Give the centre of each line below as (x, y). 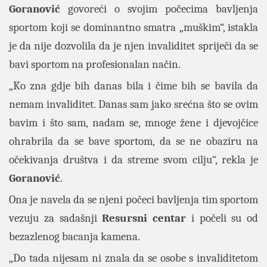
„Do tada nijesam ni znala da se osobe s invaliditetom (133, 258)
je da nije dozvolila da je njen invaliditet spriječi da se (133, 46)
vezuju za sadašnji (56, 218)
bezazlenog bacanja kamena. (74, 237)
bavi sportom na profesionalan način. (95, 64)
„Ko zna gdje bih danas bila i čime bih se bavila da (133, 86)
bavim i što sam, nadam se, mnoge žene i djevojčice (133, 123)
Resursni (125, 218)
